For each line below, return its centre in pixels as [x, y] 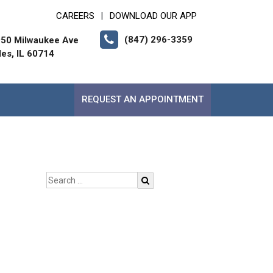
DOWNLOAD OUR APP [153, 16]
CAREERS [75, 16]
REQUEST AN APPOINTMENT [143, 99]
